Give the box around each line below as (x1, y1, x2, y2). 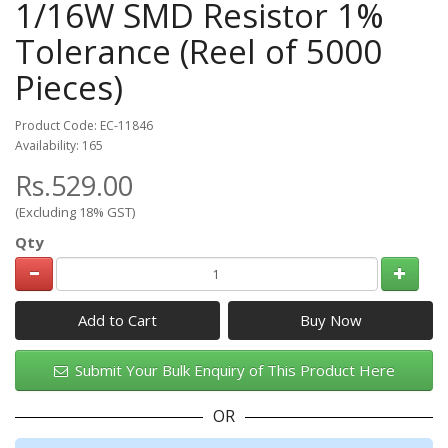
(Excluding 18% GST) (15, 202, 135, 221)
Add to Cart (77, 310, 157, 331)
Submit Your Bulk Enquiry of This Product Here (70, 360, 395, 381)
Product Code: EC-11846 (15, 116, 153, 134)
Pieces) (15, 64, 123, 110)
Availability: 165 (15, 136, 103, 154)
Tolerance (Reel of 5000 (15, 28, 382, 74)
